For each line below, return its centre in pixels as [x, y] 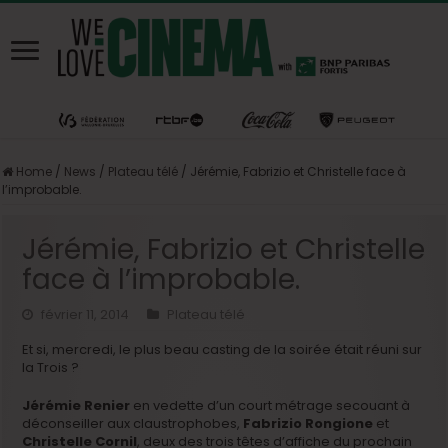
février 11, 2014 [85, 314]
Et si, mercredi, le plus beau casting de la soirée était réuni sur [222, 349]
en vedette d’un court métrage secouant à [270, 405]
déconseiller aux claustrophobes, [133, 423]
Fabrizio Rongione [310, 423]
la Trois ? [51, 367]
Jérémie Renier [76, 405]
